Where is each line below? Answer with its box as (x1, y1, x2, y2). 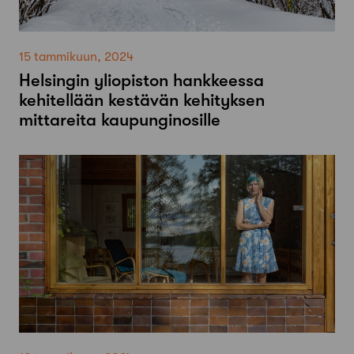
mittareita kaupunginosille (19, 110, 220, 130)
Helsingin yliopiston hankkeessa (19, 70, 264, 91)
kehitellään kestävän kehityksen (19, 90, 265, 111)
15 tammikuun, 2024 (19, 50, 134, 65)
